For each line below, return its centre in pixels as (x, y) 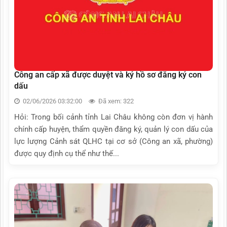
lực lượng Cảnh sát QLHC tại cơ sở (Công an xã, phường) (113, 141)
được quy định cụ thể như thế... (67, 153)
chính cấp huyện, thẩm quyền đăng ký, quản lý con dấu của (113, 129)
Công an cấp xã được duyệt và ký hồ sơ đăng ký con (108, 74)
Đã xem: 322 (115, 101)
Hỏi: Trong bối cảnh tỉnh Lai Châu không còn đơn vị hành (113, 117)
